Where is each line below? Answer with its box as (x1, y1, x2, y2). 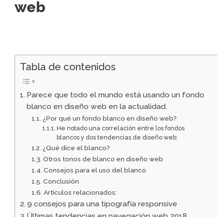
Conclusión (43, 177, 79, 186)
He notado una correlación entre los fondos (56, 124, 185, 132)
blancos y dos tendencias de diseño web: (56, 134, 178, 141)
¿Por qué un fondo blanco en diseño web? (42, 114, 177, 123)
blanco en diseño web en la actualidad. (27, 102, 168, 111)
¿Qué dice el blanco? (42, 144, 110, 152)
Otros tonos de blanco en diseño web (43, 155, 163, 163)
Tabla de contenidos (20, 61, 116, 73)
